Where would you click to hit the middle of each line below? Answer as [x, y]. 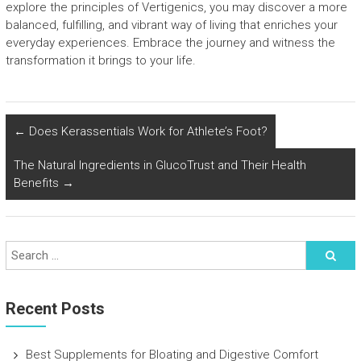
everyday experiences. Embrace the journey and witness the [170, 43]
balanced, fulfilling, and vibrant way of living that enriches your [171, 25]
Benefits [37, 183]
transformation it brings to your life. [100, 60]
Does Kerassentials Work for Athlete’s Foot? [146, 131]
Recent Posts [55, 309]
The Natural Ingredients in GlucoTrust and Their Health [160, 165]
